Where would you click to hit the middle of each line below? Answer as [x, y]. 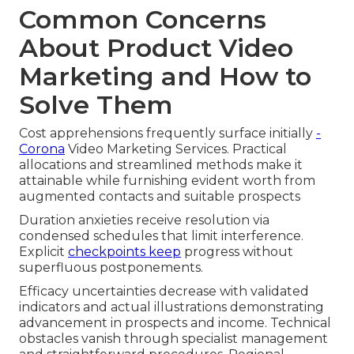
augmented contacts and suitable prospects [160, 196]
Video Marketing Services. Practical [176, 149]
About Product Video [156, 47]
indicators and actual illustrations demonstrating [171, 307]
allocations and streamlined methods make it [161, 164]
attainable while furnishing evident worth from [167, 180]
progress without [237, 251]
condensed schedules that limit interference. [161, 235]
